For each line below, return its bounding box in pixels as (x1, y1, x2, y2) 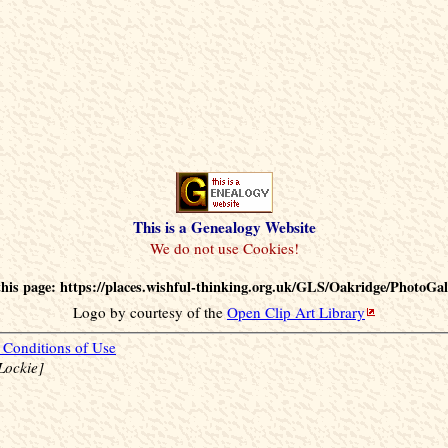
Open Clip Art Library (227, 301, 365, 322)
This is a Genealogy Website (132, 215, 316, 238)
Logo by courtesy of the (73, 301, 227, 322)
